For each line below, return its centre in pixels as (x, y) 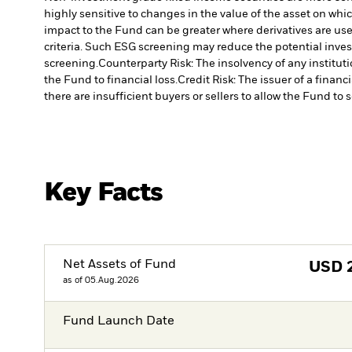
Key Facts (104, 192)
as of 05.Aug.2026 (101, 280)
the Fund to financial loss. (111, 80)
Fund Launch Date (119, 322)
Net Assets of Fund (120, 265)
